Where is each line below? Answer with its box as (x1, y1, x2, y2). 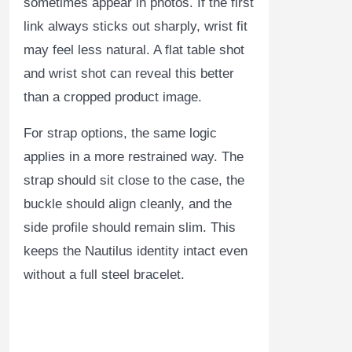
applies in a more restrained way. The (24, 149, 244, 165)
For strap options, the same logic (24, 126, 217, 141)
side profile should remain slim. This (24, 220, 236, 236)
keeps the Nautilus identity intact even (24, 244, 247, 259)
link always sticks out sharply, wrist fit (24, 19, 247, 35)
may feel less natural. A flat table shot (24, 42, 244, 58)
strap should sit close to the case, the (24, 173, 244, 189)
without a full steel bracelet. (24, 267, 185, 283)
